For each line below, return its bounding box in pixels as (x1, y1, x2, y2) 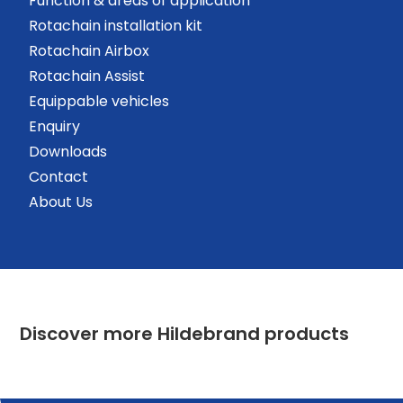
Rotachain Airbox (29, 40, 149, 61)
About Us (29, 192, 93, 212)
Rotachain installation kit (29, 15, 202, 36)
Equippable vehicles (29, 91, 169, 112)
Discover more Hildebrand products (20, 321, 349, 347)
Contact (29, 166, 88, 187)
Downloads (29, 141, 107, 162)
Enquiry (29, 116, 80, 137)
